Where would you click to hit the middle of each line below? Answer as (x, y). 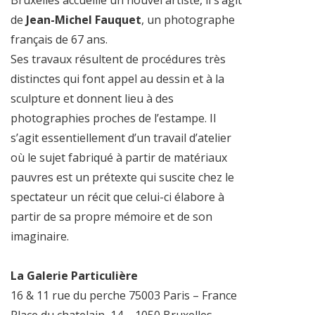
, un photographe (188, 20)
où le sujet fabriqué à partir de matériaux (119, 158)
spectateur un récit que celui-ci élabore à (117, 197)
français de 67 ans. (59, 40)
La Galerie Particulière (74, 276)
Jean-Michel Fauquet (84, 20)
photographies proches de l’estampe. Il (113, 118)
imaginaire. (40, 237)
